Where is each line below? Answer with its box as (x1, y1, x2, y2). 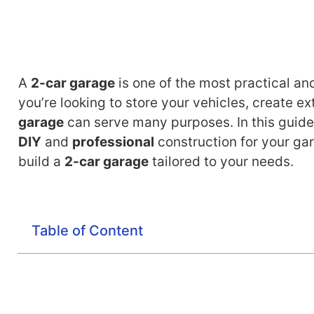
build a (18, 153, 64, 170)
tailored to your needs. (149, 153, 294, 170)
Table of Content (32, 221, 143, 239)
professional (72, 134, 154, 151)
